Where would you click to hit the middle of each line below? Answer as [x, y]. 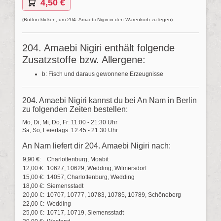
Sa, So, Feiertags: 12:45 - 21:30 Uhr [70, 130]
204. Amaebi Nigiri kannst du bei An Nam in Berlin [110, 101]
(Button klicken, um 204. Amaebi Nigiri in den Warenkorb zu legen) [97, 20]
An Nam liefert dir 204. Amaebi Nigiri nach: [96, 146]
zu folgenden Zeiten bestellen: [75, 110]
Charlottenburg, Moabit [78, 160]
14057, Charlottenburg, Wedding [91, 177]
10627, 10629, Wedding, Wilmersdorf [97, 168]
